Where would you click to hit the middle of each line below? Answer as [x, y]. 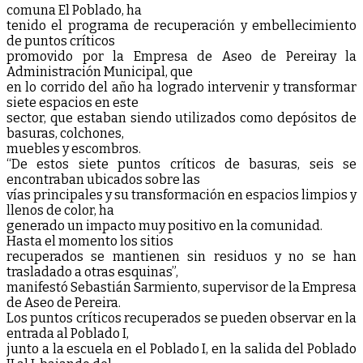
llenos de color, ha [60, 210]
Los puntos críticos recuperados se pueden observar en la [181, 318]
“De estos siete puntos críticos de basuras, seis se [181, 164]
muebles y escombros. [74, 148]
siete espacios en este [73, 102]
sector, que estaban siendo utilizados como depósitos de [181, 117]
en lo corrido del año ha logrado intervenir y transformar [181, 87]
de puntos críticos [61, 41]
